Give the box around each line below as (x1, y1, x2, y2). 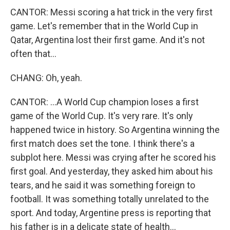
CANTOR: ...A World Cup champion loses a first (10, 97, 199, 107)
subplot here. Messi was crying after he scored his (10, 152, 216, 163)
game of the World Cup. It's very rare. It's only (10, 110, 193, 121)
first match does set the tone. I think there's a (10, 138, 195, 149)
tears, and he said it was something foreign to (10, 180, 195, 190)
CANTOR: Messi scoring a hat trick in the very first (10, 7, 213, 17)
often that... (10, 48, 56, 59)
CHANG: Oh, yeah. (10, 72, 82, 83)
